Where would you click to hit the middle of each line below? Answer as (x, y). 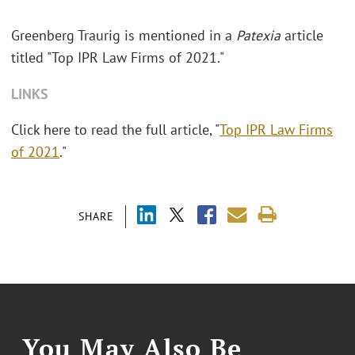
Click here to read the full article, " (115, 130)
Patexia (258, 36)
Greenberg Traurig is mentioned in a (124, 36)
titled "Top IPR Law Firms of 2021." (118, 58)
